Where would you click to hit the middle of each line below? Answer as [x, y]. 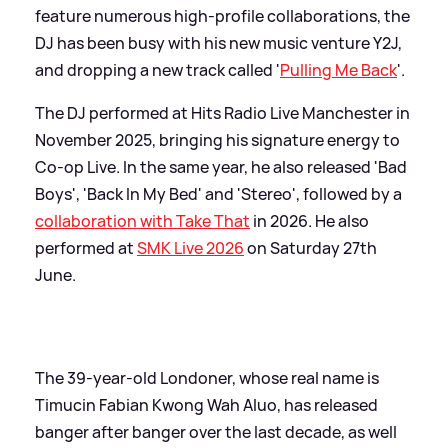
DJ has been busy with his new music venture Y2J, [218, 42]
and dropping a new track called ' [157, 69]
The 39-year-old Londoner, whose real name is [207, 377]
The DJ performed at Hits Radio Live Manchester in [222, 112]
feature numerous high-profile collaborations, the [222, 15]
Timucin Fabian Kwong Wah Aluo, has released [206, 404]
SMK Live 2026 [190, 247]
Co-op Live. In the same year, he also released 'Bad [221, 166]
